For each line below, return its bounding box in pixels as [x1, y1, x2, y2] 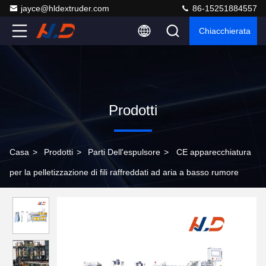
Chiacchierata [199, 26, 251, 36]
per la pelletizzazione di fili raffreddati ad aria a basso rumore [9, 167, 239, 177]
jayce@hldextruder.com [21, 4, 109, 13]
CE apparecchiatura [176, 147, 251, 157]
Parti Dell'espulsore [88, 147, 160, 157]
